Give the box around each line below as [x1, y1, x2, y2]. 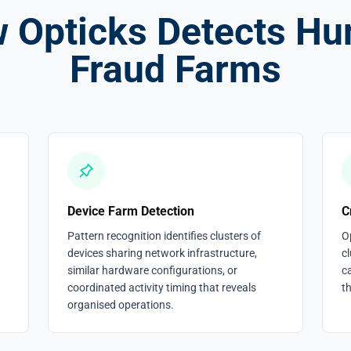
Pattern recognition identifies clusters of [67, 230, 262, 242]
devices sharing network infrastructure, [67, 247, 258, 259]
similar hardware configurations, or [67, 264, 238, 277]
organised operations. [67, 299, 175, 311]
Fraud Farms [70, 47, 281, 92]
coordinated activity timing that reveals [67, 281, 257, 294]
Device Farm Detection [67, 204, 195, 219]
